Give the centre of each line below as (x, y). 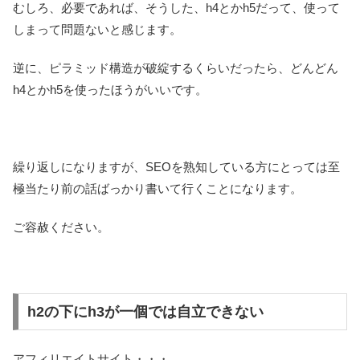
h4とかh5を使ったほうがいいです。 (110, 90)
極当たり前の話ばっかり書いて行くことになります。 (157, 189)
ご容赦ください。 (61, 227)
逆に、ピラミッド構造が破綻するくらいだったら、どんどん (176, 68)
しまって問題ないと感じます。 (97, 30)
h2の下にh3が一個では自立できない (145, 311)
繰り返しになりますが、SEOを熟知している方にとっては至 (176, 167)
